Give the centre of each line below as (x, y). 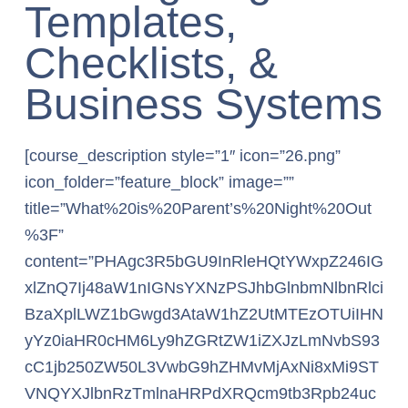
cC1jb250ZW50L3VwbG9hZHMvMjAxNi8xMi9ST (202, 367)
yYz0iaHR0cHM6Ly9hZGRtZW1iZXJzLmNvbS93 (202, 341)
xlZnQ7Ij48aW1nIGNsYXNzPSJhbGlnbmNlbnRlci (204, 288)
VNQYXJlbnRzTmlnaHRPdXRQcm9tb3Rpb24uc (200, 393)
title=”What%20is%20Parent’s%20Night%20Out (198, 209)
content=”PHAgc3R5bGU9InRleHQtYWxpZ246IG (204, 261)
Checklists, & (151, 63)
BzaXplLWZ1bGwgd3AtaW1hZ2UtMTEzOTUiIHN (204, 314)
